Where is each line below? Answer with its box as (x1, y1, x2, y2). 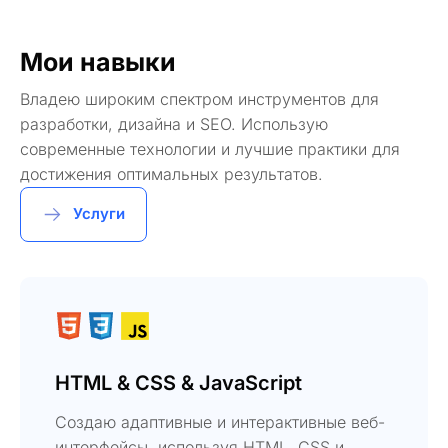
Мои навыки (20, 46, 176, 77)
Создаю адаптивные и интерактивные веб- (55, 411, 385, 432)
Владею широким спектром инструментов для (20, 88, 379, 109)
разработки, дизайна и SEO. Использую (20, 113, 328, 134)
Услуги (73, 204, 125, 224)
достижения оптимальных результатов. (20, 163, 323, 184)
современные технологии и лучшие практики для (20, 138, 400, 159)
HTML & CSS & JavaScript (55, 370, 302, 395)
